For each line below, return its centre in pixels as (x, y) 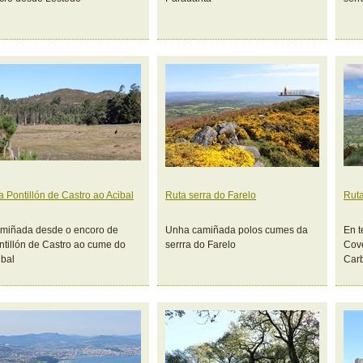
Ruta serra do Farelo (211, 195)
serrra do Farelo (201, 245)
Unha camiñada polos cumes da (237, 230)
